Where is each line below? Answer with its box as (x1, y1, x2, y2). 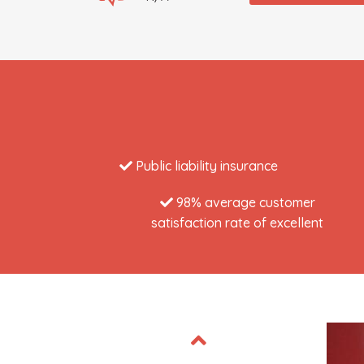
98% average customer (172, 194, 315, 210)
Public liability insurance (132, 158, 278, 174)
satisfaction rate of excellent (151, 214, 323, 231)
